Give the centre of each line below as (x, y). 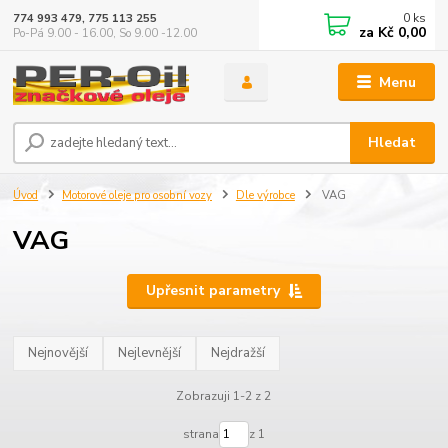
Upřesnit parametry (212, 291)
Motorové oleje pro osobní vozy (137, 196)
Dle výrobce (265, 196)
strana (200, 434)
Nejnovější (58, 353)
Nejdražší (238, 353)
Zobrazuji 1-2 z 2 (224, 395)
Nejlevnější (150, 353)
